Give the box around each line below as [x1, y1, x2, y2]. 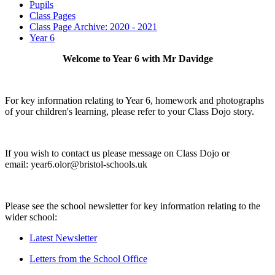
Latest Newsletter [29, 232, 97, 243]
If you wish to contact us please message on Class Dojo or [5, 147, 230, 158]
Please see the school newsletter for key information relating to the [5, 200, 260, 211]
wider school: [5, 211, 57, 222]
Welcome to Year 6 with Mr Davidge [62, 53, 213, 64]
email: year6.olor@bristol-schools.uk [5, 158, 147, 169]
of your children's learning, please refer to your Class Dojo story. [5, 106, 257, 117]
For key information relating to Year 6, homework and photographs [5, 95, 264, 106]
